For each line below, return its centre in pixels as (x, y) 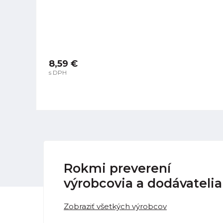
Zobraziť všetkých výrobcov (115, 207)
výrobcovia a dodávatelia (143, 183)
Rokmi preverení (117, 168)
